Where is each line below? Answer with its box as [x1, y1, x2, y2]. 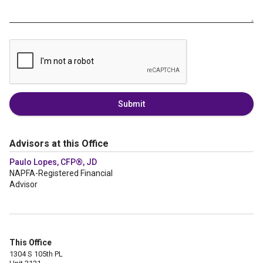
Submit [118, 99, 145, 109]
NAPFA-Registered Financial [9, 168, 113, 178]
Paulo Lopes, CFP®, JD [9, 157, 97, 167]
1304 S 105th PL [9, 249, 63, 258]
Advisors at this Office [9, 138, 109, 149]
